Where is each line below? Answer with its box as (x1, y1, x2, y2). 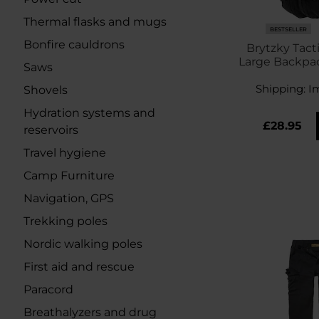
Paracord (23, 283, 73, 296)
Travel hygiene (23, 146, 106, 159)
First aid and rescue (23, 260, 135, 273)
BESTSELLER (269, 25, 307, 33)
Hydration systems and (23, 106, 155, 120)
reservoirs (23, 123, 78, 137)
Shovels (23, 83, 68, 97)
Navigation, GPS (23, 192, 114, 205)
